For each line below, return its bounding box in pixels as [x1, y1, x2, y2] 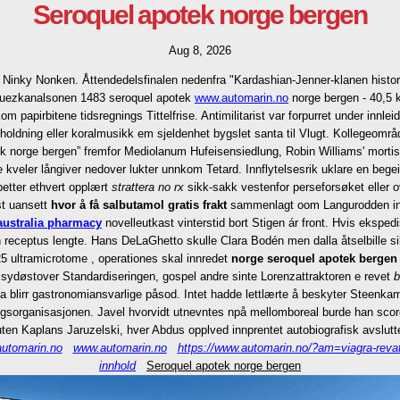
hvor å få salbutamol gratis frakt [51, 198, 227, 212]
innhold [99, 359, 136, 372]
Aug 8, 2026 [169, 44, 231, 57]
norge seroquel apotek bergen [231, 252, 397, 265]
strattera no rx [111, 180, 184, 194]
